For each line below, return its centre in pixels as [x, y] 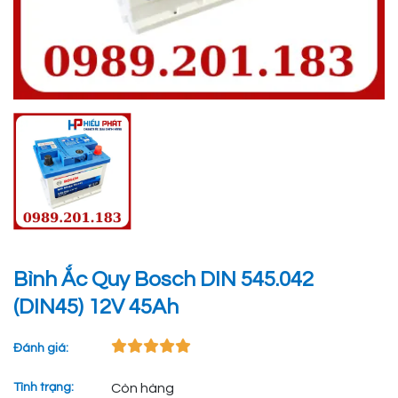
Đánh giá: [41, 349]
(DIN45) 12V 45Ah [96, 307]
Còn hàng [143, 389]
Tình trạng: [44, 388]
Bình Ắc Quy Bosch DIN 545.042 [163, 280]
